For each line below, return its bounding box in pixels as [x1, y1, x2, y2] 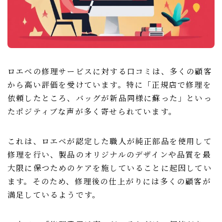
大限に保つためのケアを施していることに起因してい [7, 162, 212, 173]
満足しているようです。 [7, 188, 101, 200]
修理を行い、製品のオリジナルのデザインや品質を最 [7, 148, 211, 160]
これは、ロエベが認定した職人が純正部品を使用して [7, 135, 212, 146]
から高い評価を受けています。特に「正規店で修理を [7, 78, 212, 90]
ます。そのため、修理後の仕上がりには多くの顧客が [7, 175, 211, 186]
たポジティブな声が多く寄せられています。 [7, 105, 177, 116]
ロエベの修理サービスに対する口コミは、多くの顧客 [7, 65, 212, 76]
